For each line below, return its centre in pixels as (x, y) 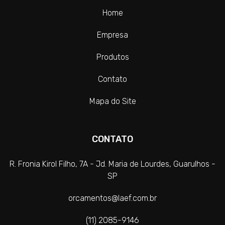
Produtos (113, 57)
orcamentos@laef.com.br (113, 198)
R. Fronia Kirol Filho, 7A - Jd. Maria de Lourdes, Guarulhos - (113, 164)
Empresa (113, 35)
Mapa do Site (113, 101)
